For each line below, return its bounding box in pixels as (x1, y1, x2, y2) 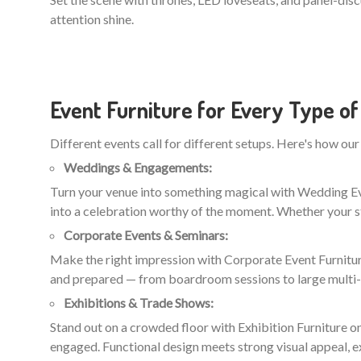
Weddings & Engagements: (64, 159, 212, 175)
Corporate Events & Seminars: (64, 226, 228, 243)
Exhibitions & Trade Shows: (64, 294, 214, 310)
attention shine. (50, 10, 134, 27)
